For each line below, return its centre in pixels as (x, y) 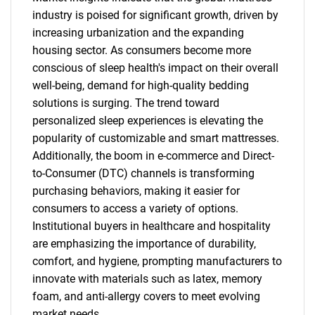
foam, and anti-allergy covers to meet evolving (146, 296)
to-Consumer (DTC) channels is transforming (143, 173)
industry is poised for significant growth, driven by (155, 15)
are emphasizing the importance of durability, (144, 244)
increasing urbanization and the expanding (138, 33)
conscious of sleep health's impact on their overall (155, 68)
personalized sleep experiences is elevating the (148, 121)
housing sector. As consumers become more (142, 50)
